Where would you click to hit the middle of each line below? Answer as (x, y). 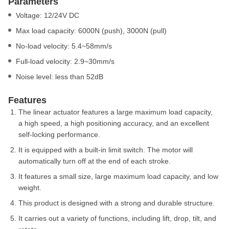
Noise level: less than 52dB (60, 76)
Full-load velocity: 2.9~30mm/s (65, 61)
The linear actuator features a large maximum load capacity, (116, 112)
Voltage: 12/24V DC (48, 15)
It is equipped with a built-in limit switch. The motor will (106, 150)
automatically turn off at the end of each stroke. (95, 161)
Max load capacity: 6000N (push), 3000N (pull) (91, 30)
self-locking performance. (59, 134)
